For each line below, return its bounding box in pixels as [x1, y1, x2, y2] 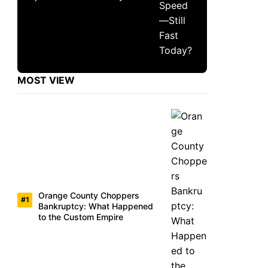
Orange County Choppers [38, 190, 139, 200]
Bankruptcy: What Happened [38, 200, 153, 211]
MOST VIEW [17, 74, 75, 86]
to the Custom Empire [38, 211, 123, 222]
